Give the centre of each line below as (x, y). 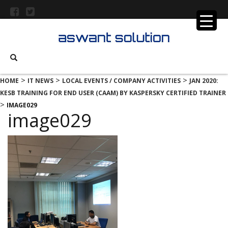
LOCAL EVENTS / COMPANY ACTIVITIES (121, 80)
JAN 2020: (204, 80)
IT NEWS (40, 80)
